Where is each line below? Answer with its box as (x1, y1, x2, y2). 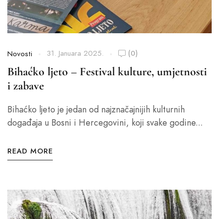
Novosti (7, 49, 32, 59)
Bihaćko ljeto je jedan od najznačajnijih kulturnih (7, 103, 185, 115)
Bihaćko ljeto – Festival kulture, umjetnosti (7, 65, 207, 79)
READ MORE (7, 146, 53, 156)
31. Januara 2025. (47, 48, 104, 58)
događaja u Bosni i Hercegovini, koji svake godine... (7, 116, 203, 129)
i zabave (7, 79, 44, 93)
